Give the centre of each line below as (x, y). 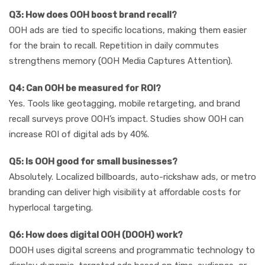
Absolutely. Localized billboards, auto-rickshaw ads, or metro (132, 177)
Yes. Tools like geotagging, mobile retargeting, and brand (125, 104)
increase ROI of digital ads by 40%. (79, 135)
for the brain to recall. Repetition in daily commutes (114, 46)
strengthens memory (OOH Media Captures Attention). (121, 61)
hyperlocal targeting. (51, 208)
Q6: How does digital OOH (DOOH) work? (96, 235)
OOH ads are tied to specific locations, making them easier (128, 30)
